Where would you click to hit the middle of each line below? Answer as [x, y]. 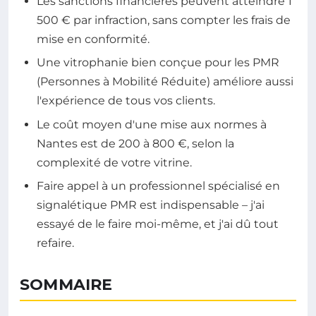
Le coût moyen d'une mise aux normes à [152, 124]
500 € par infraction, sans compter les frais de [164, 20]
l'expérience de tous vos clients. [126, 101]
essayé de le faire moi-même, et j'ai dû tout [158, 224]
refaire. [55, 243]
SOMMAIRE [66, 285]
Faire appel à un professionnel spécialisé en [158, 186]
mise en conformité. [93, 39]
